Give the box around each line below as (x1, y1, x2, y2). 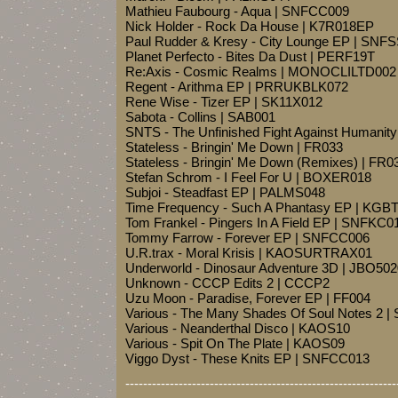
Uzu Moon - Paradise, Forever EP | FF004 (125, 291, 370, 306)
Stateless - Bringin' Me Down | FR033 (125, 139, 343, 155)
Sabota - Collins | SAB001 (125, 109, 275, 124)
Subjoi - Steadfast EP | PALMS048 (125, 185, 325, 200)
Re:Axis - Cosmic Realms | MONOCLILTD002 (125, 64, 396, 79)
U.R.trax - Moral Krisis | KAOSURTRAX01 (125, 245, 372, 260)
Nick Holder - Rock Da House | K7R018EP (125, 19, 374, 34)
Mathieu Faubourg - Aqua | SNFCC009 (125, 4, 349, 19)
